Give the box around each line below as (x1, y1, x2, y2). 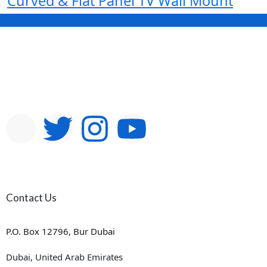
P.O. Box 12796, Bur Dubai (6, 225, 115, 238)
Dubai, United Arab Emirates (6, 251, 123, 263)
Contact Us (6, 191, 57, 204)
